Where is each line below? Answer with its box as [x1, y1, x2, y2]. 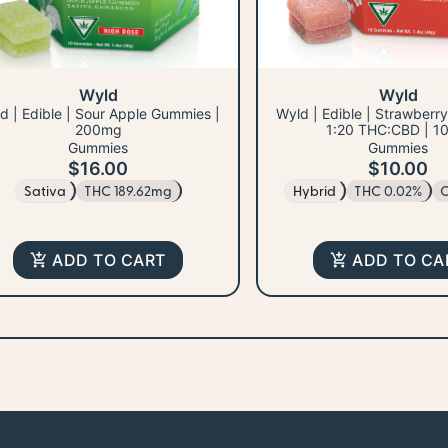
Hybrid [293, 181, 336, 201]
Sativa [23, 181, 66, 201]
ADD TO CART [52, 250, 166, 271]
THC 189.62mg [83, 181, 172, 201]
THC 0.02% [354, 181, 422, 201]
